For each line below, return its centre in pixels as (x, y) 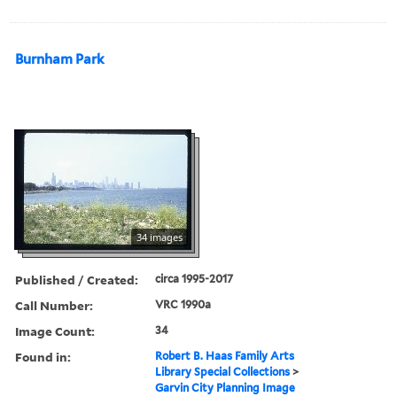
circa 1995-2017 (195, 278)
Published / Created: (77, 279)
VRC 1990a (183, 304)
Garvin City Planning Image (226, 387)
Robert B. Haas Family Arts (225, 355)
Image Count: (55, 331)
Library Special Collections (223, 371)
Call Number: (54, 305)
